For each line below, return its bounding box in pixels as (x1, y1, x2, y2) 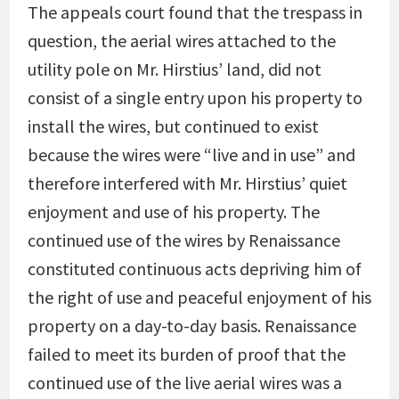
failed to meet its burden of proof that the (27, 343, 346, 365)
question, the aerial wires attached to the (27, 29, 336, 52)
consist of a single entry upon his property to (27, 86, 362, 109)
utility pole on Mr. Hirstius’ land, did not (27, 58, 322, 80)
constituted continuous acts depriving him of (27, 257, 362, 280)
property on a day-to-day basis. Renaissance (27, 314, 356, 337)
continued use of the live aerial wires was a (27, 371, 342, 394)
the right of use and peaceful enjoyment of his (27, 286, 371, 308)
